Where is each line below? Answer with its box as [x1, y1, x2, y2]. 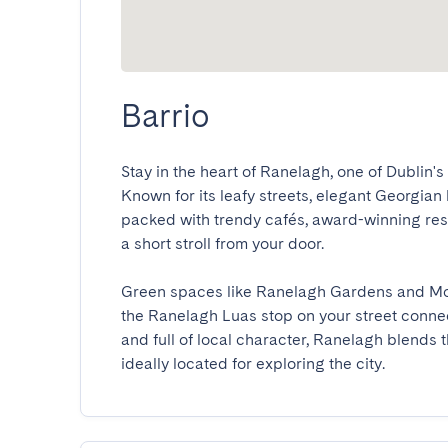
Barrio [121, 96, 210, 135]
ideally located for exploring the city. [121, 354, 385, 373]
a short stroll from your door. [121, 234, 324, 253]
